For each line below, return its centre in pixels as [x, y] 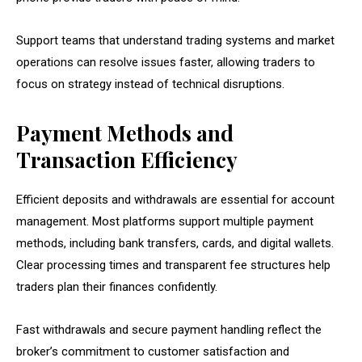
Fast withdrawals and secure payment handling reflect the [169, 329]
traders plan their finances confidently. [117, 286]
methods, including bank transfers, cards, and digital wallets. [175, 243]
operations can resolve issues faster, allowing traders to [166, 62]
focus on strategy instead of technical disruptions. [150, 84]
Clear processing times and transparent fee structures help [173, 265]
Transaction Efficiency [127, 159]
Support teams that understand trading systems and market [175, 40]
